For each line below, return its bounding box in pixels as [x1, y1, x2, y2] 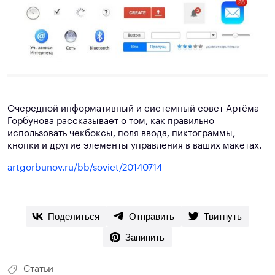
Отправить [129, 209, 174, 223]
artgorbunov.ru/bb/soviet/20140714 [7, 163, 162, 172]
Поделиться [48, 209, 99, 223]
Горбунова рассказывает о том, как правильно [7, 116, 214, 126]
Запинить [125, 230, 165, 244]
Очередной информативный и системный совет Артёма [7, 104, 259, 114]
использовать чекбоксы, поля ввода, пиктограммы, [7, 128, 235, 138]
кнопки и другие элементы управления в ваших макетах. [7, 141, 261, 150]
